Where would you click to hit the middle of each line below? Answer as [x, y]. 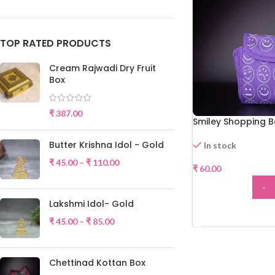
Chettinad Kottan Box [97, 263]
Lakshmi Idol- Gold [91, 204]
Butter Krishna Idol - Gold [107, 145]
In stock [220, 145]
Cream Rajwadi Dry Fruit [103, 68]
